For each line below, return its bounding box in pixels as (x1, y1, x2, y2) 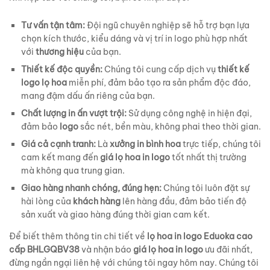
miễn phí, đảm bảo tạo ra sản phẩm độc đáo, (67, 77, 251, 89)
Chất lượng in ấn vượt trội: (21, 108, 127, 119)
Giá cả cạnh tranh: (21, 139, 96, 150)
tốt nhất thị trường (170, 152, 246, 163)
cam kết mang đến (21, 152, 100, 163)
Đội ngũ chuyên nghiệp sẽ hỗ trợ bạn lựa (85, 20, 250, 31)
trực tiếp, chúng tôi (181, 139, 261, 150)
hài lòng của (21, 196, 73, 207)
